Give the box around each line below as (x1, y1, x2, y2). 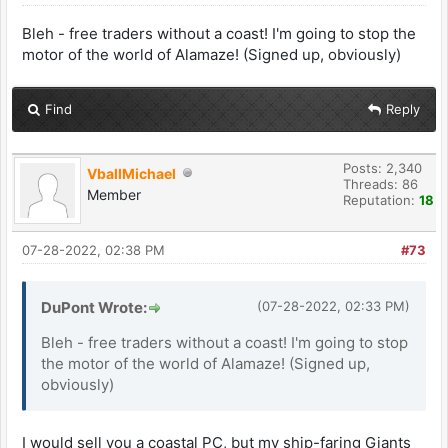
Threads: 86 (343, 175, 418, 192)
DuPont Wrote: (41, 297, 147, 317)
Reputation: (343, 191, 419, 208)
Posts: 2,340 (343, 159, 422, 176)
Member (87, 185, 141, 203)
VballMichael (87, 164, 176, 182)
